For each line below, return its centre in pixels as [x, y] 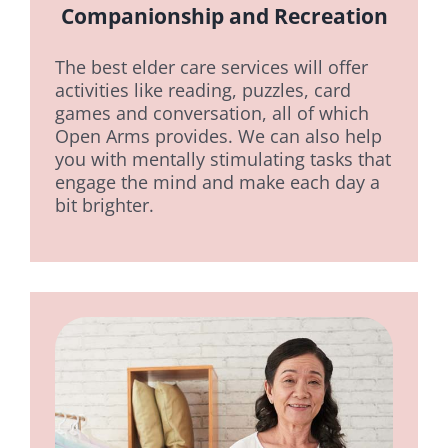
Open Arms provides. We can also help [218, 136]
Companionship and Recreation [224, 16]
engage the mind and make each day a [217, 182]
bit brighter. [104, 205]
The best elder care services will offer [211, 67]
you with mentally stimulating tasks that [222, 159]
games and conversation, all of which [211, 113]
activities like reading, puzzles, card [202, 90]
